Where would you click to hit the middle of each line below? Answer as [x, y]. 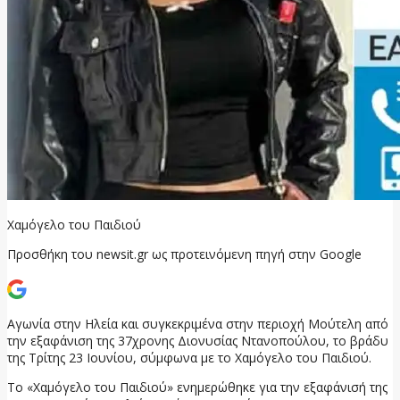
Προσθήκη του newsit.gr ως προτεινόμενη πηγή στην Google [184, 254]
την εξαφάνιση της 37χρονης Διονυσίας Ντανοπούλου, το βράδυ [198, 340]
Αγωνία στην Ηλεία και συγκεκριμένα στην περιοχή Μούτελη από [198, 323]
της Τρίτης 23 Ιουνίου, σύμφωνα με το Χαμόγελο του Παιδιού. [189, 357]
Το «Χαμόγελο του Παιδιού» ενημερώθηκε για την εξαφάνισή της [197, 387]
